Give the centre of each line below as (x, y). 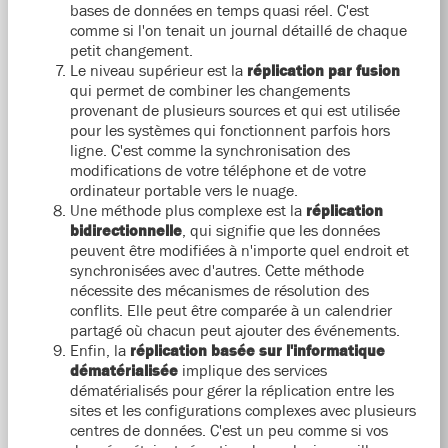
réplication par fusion (323, 70)
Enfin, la (99, 350)
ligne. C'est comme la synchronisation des (209, 150)
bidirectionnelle (125, 230)
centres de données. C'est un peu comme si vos (228, 430)
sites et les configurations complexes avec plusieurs (242, 410)
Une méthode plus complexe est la (187, 210)
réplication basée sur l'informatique (257, 350)
